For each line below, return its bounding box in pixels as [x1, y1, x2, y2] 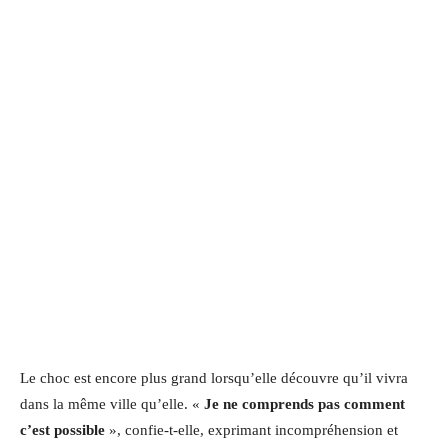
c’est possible [20, 421, 105, 438]
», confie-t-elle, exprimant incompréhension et [105, 421, 398, 438]
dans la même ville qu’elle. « [20, 395, 204, 412]
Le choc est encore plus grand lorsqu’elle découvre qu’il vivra [20, 369, 408, 386]
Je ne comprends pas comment [204, 395, 405, 412]
